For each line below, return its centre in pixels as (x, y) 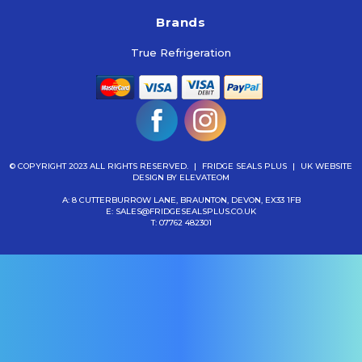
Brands (181, 23)
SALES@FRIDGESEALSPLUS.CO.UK (186, 212)
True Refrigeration (181, 53)
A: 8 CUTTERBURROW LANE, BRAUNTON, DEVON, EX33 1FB (181, 200)
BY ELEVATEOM (197, 178)
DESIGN (148, 178)
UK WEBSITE (326, 166)
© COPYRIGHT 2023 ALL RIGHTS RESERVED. (100, 166)
